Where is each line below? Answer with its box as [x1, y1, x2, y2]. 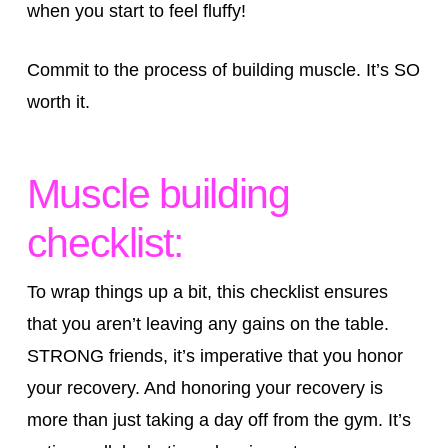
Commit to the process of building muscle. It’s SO [26, 60, 420, 81]
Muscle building [26, 170, 290, 217]
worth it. [26, 92, 90, 113]
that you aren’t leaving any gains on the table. [26, 314, 389, 335]
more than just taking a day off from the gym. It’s [26, 410, 411, 431]
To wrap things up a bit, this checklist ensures [26, 282, 388, 303]
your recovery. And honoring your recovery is [26, 378, 383, 399]
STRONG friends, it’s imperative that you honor [26, 346, 403, 367]
